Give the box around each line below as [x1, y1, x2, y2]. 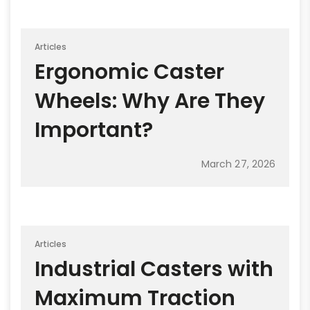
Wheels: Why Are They [35, 86, 265, 116]
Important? [35, 115, 153, 145]
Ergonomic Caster [35, 57, 224, 86]
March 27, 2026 [201, 156, 275, 171]
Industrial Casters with [35, 254, 273, 284]
